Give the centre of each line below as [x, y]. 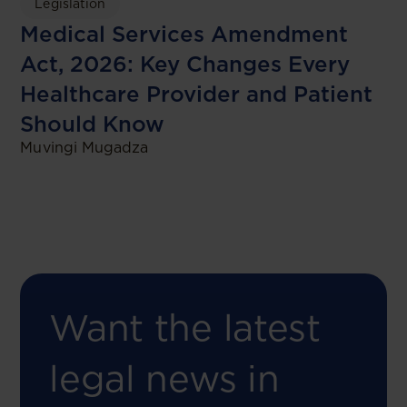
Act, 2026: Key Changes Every [185, 65]
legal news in [164, 379]
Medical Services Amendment [184, 35]
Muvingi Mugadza [84, 148]
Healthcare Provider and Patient [197, 94]
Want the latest [185, 328]
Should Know [93, 124]
